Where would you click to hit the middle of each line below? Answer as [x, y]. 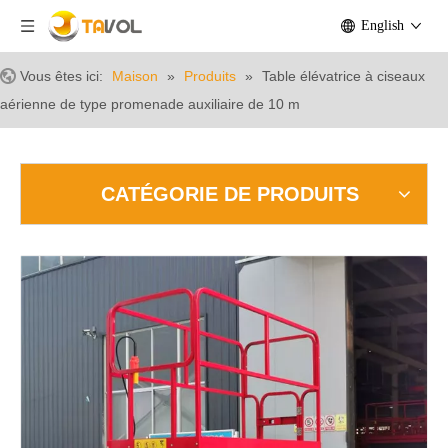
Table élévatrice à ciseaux [343, 76]
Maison [135, 76]
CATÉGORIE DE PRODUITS [230, 194]
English [382, 25]
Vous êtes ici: [61, 76]
